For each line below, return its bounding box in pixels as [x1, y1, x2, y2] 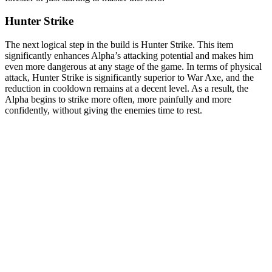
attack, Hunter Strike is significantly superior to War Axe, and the [5, 72, 254, 83]
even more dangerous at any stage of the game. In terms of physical [5, 61, 262, 72]
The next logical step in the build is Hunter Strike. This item [5, 39, 233, 50]
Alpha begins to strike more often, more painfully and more [5, 93, 231, 104]
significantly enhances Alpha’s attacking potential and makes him [5, 50, 253, 61]
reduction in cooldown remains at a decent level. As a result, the [5, 83, 248, 93]
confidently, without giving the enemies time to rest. [5, 104, 202, 115]
